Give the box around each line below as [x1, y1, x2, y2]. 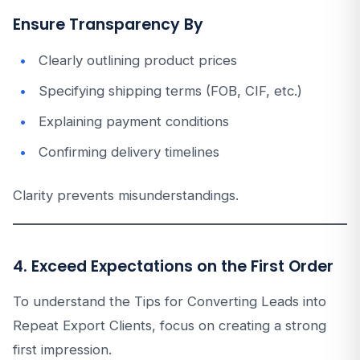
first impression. [13, 342, 112, 358]
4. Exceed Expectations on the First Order [13, 256, 333, 277]
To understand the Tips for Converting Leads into [13, 293, 326, 309]
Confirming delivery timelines [39, 144, 219, 160]
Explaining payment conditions [39, 113, 229, 129]
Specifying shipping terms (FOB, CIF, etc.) [39, 83, 302, 99]
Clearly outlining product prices [39, 52, 237, 68]
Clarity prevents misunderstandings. [13, 187, 239, 203]
